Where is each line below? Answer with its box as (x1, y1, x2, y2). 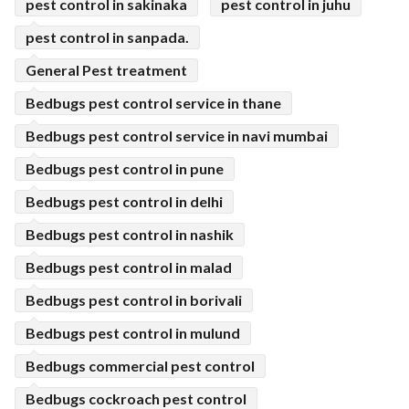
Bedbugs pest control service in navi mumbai (26, 127, 328, 144)
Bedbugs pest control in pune (26, 160, 224, 177)
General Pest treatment (26, 61, 187, 79)
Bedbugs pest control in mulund (26, 324, 240, 341)
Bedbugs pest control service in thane (26, 94, 281, 111)
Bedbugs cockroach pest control (26, 390, 246, 407)
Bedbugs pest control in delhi (26, 193, 223, 210)
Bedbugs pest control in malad (26, 258, 232, 276)
